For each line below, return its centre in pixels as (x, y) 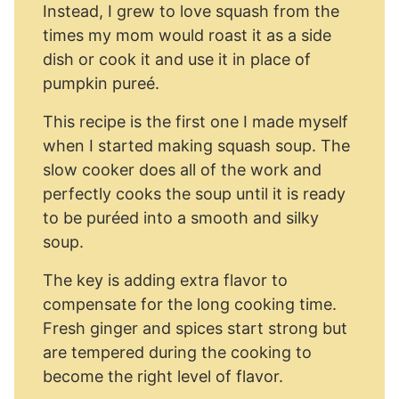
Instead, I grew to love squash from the (191, 11)
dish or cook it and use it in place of (177, 59)
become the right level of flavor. (163, 376)
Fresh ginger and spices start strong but (195, 328)
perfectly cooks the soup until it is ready (194, 194)
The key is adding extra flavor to (165, 280)
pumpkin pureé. (101, 83)
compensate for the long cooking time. (190, 304)
